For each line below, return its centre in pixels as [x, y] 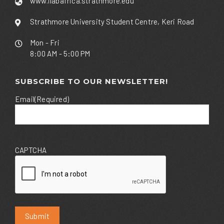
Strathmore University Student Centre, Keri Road [112, 21]
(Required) [52, 99]
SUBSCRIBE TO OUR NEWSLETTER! [91, 81]
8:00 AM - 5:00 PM [60, 53]
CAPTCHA [31, 150]
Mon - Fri [45, 42]
